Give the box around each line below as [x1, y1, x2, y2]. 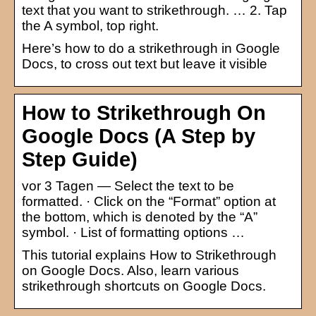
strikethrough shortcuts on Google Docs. [22, 278, 266, 293]
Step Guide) [22, 147, 138, 171]
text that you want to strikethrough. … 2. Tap [22, 2, 287, 18]
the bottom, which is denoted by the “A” [22, 209, 257, 224]
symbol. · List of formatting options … [22, 224, 245, 240]
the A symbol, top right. [22, 18, 159, 33]
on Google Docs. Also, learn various [22, 262, 239, 278]
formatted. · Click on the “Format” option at [22, 193, 276, 209]
